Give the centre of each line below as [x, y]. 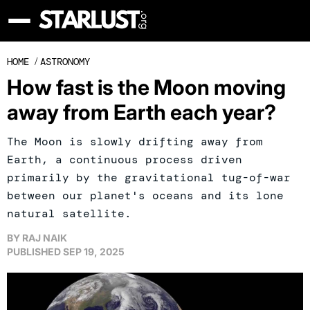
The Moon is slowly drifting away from [135, 142]
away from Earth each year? [142, 112]
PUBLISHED [34, 252]
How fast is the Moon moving [146, 87]
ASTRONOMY [65, 62]
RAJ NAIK [45, 238]
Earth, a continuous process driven [125, 159]
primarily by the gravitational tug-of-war [149, 177]
